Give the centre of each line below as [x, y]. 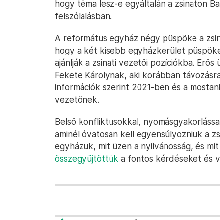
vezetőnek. [77, 99]
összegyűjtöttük [87, 158]
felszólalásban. [83, 16]
